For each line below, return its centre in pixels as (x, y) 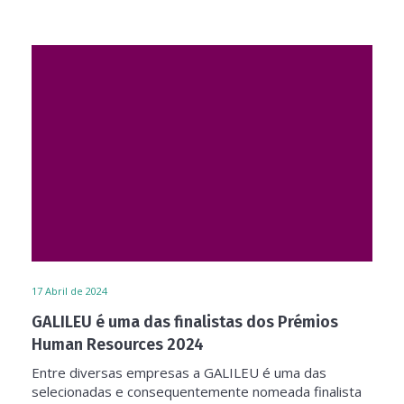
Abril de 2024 (76, 291)
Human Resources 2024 (118, 344)
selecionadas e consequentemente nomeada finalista (197, 391)
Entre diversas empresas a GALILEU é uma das (179, 372)
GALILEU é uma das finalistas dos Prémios (185, 322)
